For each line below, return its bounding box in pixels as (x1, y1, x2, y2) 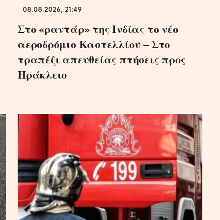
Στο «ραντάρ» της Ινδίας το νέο (18, 20, 178, 37)
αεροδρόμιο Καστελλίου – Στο (18, 35, 170, 52)
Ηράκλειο (18, 66, 67, 82)
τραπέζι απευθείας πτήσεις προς (18, 51, 186, 67)
